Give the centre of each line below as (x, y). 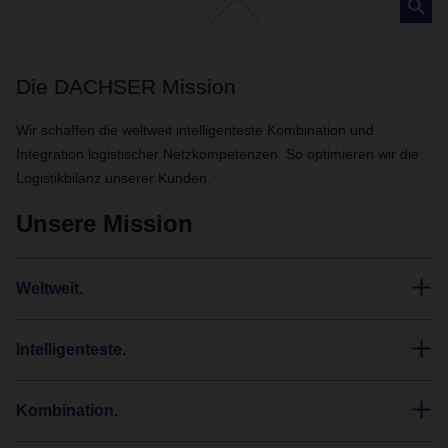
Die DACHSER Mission (126, 86)
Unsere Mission (104, 223)
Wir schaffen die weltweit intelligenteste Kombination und (195, 130)
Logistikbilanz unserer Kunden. (113, 178)
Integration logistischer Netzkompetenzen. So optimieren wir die (217, 154)
